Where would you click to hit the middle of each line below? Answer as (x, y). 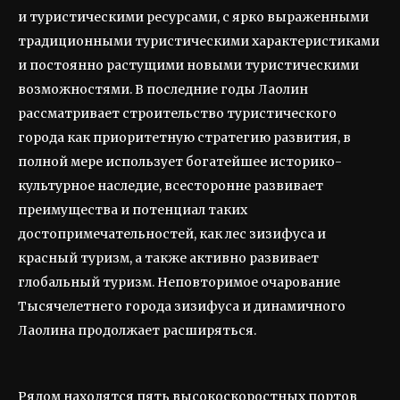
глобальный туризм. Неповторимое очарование (179, 282)
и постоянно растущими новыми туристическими (188, 65)
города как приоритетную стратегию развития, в (184, 137)
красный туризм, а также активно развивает (168, 258)
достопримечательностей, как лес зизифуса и (172, 234)
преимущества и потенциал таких (133, 210)
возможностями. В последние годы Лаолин (163, 89)
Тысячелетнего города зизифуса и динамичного (182, 306)
